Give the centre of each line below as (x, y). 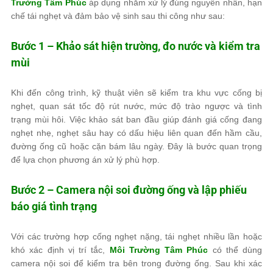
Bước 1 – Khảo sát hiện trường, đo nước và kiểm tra (136, 46)
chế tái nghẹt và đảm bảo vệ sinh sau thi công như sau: (118, 16)
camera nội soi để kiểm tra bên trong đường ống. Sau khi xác (136, 263)
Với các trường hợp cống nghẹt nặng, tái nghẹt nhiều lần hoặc (136, 236)
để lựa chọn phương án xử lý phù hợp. (85, 159)
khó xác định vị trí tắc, (60, 250)
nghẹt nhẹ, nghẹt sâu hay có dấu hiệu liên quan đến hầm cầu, (136, 133)
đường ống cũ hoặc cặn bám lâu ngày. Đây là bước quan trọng (136, 146)
